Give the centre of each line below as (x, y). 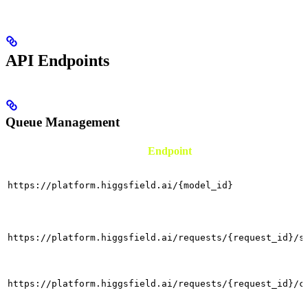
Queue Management (63, 122)
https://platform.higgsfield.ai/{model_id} (120, 185)
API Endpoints (57, 61)
